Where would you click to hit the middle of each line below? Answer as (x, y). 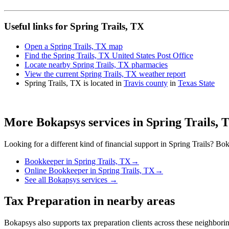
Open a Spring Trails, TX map (74, 46)
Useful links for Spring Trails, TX (74, 26)
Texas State (196, 83)
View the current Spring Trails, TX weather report (105, 74)
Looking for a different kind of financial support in (86, 144)
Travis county (146, 83)
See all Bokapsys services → (71, 179)
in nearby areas (133, 201)
